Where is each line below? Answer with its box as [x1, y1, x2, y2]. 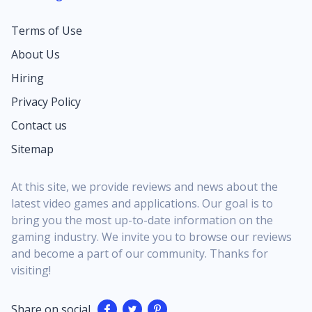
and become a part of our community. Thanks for [11, 246, 268, 262]
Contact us [11, 118, 67, 134]
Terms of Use [11, 23, 82, 39]
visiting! [11, 263, 51, 279]
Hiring [11, 70, 44, 86]
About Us [11, 47, 60, 63]
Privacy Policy [11, 94, 81, 110]
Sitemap [11, 141, 54, 157]
